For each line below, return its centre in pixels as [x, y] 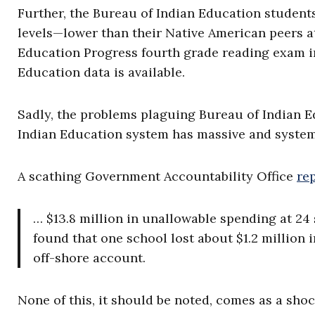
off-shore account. [89, 258]
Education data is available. [101, 72]
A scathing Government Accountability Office [157, 176]
